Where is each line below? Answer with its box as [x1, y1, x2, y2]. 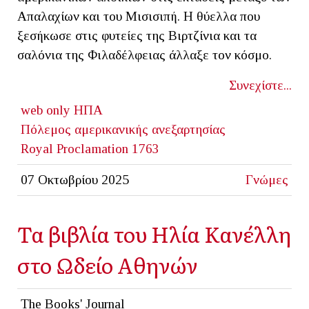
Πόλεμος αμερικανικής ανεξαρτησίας [20, 121, 226, 137]
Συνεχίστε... [229, 77, 292, 92]
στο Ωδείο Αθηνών [17, 248, 198, 280]
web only [20, 102, 70, 117]
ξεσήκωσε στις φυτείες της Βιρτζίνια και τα [17, 28, 257, 43]
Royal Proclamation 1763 [20, 141, 159, 156]
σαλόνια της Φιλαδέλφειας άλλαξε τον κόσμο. [17, 47, 272, 62]
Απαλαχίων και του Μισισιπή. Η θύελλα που [17, 8, 260, 23]
